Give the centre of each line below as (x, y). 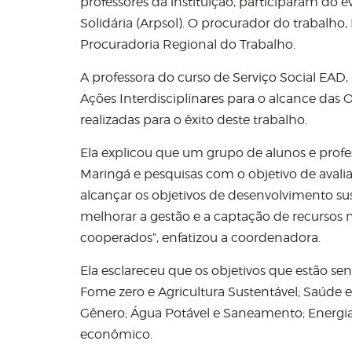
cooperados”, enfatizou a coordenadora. (200, 238)
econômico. (116, 334)
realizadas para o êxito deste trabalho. (194, 120)
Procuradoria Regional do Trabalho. (188, 44)
